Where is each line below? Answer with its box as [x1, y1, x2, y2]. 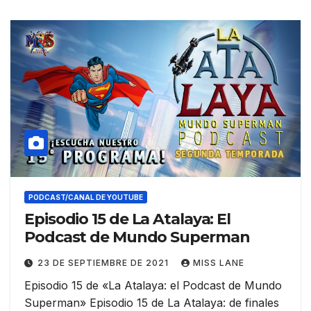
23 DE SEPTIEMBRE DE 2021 [37, 257, 171, 268]
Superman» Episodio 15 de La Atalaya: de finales [24, 295, 279, 310]
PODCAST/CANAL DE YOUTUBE [28, 192, 143, 201]
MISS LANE [193, 257, 244, 268]
